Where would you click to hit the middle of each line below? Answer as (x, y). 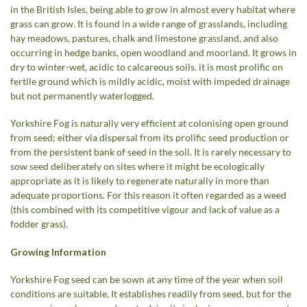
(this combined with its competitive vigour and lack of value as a (145, 210)
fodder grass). (39, 224)
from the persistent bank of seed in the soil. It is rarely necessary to (151, 152)
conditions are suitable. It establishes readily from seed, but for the (151, 294)
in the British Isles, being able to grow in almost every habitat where (153, 9)
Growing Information (58, 251)
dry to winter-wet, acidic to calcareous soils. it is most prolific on (147, 66)
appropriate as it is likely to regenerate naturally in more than (140, 181)
